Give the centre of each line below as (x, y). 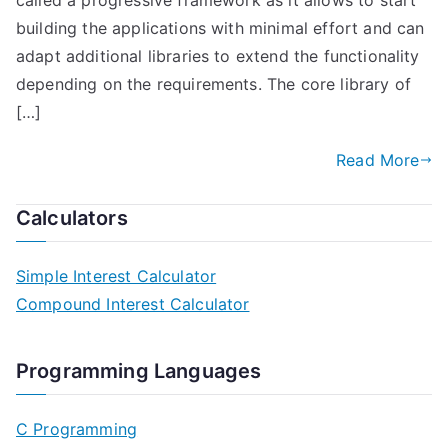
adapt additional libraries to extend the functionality (218, 56)
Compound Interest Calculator (133, 304)
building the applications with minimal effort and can (220, 28)
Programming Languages (139, 371)
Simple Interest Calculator (116, 276)
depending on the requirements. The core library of (214, 84)
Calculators (72, 218)
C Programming (77, 429)
